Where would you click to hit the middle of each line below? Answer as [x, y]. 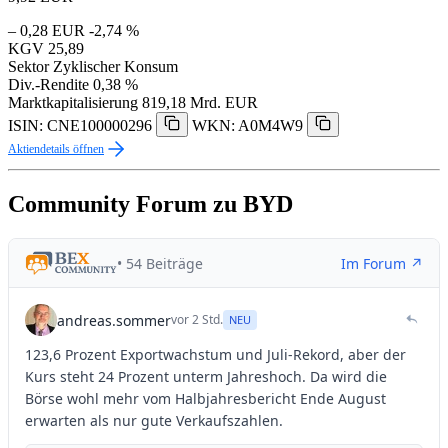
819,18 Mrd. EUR [200, 103]
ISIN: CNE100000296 [80, 126]
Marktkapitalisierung [73, 103]
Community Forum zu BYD [150, 204]
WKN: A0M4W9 [247, 126]
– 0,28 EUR [46, 31]
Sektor [28, 67]
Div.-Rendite [48, 85]
